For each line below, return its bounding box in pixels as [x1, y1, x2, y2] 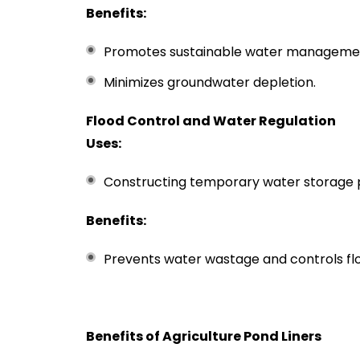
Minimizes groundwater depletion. [104, 73, 316, 92]
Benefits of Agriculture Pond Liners [86, 327, 321, 346]
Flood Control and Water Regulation [86, 112, 336, 130]
